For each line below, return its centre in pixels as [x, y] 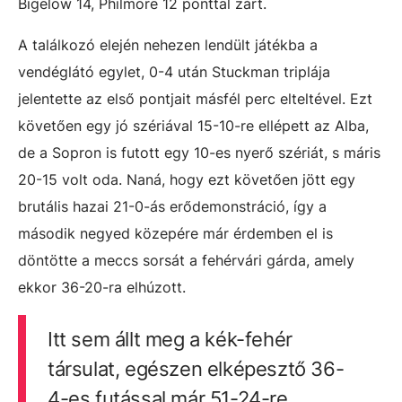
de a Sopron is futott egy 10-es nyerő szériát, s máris [199, 153]
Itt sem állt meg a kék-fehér [170, 340]
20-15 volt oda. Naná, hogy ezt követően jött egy [187, 180]
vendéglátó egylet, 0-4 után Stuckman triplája [174, 72]
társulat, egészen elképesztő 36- [196, 369]
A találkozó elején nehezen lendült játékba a [168, 45]
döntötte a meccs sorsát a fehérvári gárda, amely [186, 261]
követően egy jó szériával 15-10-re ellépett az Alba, [193, 126]
